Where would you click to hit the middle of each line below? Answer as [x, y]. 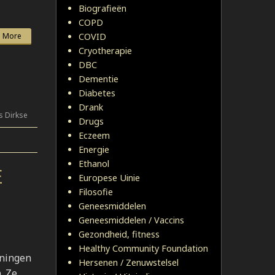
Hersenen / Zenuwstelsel [129, 262]
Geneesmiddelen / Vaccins [131, 220]
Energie [94, 149]
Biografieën [103, 8]
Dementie [99, 79]
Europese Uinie [109, 178]
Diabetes [97, 93]
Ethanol [94, 164]
